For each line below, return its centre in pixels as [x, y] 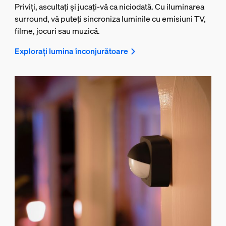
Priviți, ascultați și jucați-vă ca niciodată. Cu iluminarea [109, 7]
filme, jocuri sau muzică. [57, 31]
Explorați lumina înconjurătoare [71, 51]
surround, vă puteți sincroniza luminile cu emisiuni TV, [110, 19]
